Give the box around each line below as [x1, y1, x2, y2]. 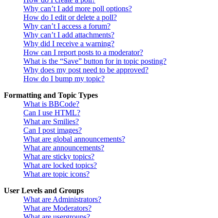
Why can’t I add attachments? [23, 31, 114, 39]
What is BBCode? [23, 100, 79, 109]
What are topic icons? [23, 170, 90, 179]
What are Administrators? [23, 195, 101, 204]
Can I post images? [23, 126, 82, 135]
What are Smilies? [23, 117, 79, 126]
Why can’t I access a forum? [23, 22, 110, 31]
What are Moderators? [23, 204, 91, 213]
